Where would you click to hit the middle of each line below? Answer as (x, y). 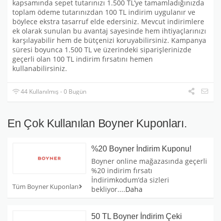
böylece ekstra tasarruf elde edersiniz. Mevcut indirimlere (108, 22)
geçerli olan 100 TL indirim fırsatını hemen (83, 59)
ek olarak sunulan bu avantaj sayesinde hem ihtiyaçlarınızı (109, 31)
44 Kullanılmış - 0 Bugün (53, 92)
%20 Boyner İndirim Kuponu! (141, 149)
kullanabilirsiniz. (40, 69)
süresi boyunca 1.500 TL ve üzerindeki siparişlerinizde (102, 50)
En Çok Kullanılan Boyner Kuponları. (97, 124)
